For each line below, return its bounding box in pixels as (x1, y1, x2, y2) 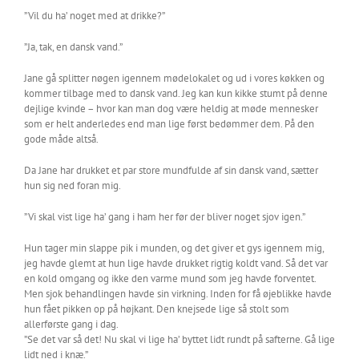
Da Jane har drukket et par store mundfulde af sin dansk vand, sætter (24, 163, 318, 177)
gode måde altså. (24, 132, 99, 146)
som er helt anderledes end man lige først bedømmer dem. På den (24, 117, 314, 131)
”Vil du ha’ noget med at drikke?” (24, 9, 165, 22)
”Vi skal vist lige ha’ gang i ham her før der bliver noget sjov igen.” (24, 210, 305, 224)
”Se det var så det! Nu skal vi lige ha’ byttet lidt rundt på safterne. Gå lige (24, 333, 335, 346)
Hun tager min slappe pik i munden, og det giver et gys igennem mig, (24, 241, 324, 255)
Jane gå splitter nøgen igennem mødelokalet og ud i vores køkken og (24, 71, 325, 85)
